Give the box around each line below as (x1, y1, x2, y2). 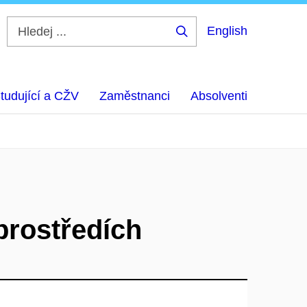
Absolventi (191, 89, 247, 103)
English (207, 24, 247, 38)
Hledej (181, 36, 225, 47)
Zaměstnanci (99, 89, 170, 103)
